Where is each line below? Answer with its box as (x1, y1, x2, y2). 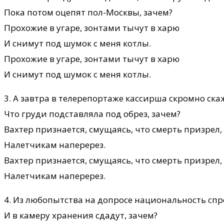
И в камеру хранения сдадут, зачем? (4, 209, 157, 221)
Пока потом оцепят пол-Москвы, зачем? (4, 6, 172, 18)
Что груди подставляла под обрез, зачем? (4, 107, 180, 119)
